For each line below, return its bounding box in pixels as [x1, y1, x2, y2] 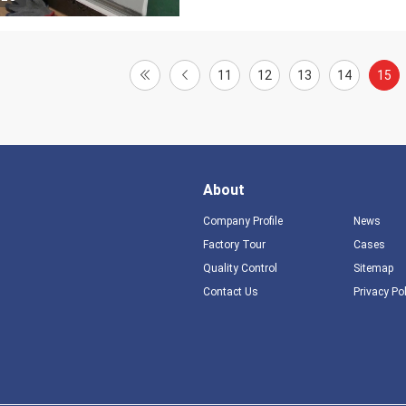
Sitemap [353, 262, 393, 275]
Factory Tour [203, 238, 266, 251]
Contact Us [203, 285, 258, 298]
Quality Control [203, 262, 277, 275]
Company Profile [203, 215, 283, 227]
